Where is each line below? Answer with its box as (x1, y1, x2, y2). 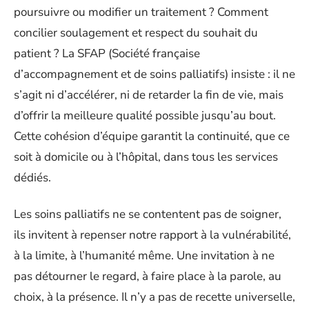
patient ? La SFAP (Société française (14, 46, 200, 61)
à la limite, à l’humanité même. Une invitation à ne (14, 247, 275, 263)
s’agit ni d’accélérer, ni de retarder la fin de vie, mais (14, 87, 283, 103)
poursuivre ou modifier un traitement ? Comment (14, 4, 268, 20)
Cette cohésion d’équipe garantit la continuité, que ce (14, 128, 290, 144)
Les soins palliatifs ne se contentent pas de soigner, (14, 206, 281, 222)
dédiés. (14, 170, 51, 186)
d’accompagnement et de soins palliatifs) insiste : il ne (14, 66, 295, 82)
